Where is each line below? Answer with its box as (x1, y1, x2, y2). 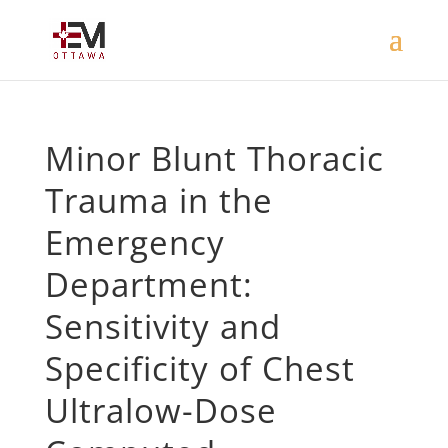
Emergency (44, 220, 225, 265)
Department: (44, 262, 253, 307)
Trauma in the (44, 178, 273, 223)
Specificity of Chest (44, 346, 355, 391)
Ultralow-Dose (44, 388, 277, 433)
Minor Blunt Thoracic (44, 136, 384, 181)
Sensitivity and (44, 304, 281, 349)
